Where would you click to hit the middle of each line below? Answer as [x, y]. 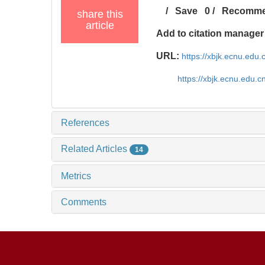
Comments [84, 202]
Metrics [76, 176]
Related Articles [95, 148]
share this [100, 14]
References [85, 122]
